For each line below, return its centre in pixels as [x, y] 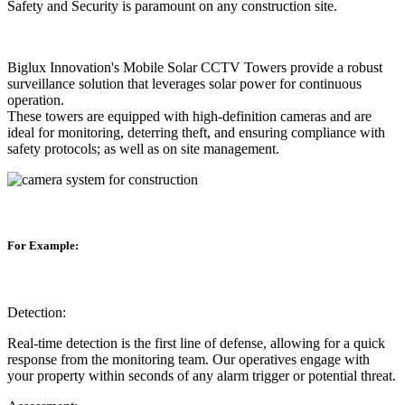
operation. [36, 100]
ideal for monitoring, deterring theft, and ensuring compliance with [196, 133]
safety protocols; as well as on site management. [143, 149]
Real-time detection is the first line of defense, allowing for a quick [196, 343]
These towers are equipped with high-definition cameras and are [189, 117]
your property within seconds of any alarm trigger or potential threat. [202, 375]
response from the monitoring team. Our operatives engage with [188, 359]
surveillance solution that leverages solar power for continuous [184, 84]
